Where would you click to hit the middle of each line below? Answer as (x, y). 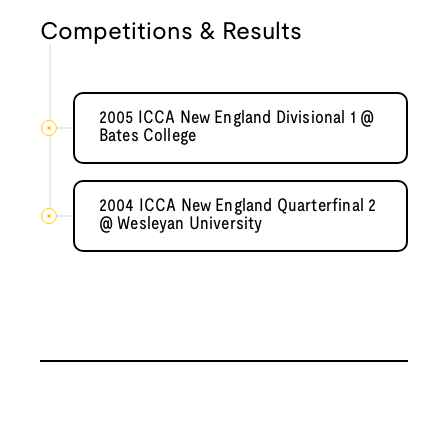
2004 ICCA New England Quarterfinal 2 (237, 207)
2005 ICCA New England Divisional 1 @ (236, 119)
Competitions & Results (171, 33)
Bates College (147, 137)
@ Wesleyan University (180, 225)
